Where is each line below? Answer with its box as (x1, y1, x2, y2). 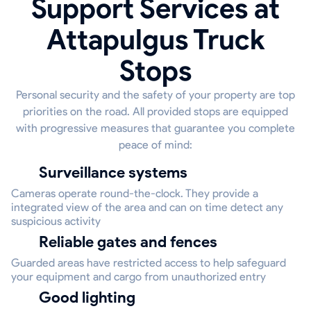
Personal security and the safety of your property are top (16, 88, 295, 101)
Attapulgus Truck (47, 23, 264, 56)
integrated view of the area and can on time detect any (11, 201, 283, 214)
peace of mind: (119, 138, 192, 151)
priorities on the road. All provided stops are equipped (23, 105, 288, 118)
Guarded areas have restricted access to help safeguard (11, 256, 286, 269)
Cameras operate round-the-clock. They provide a (11, 187, 258, 200)
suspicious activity (11, 215, 101, 228)
